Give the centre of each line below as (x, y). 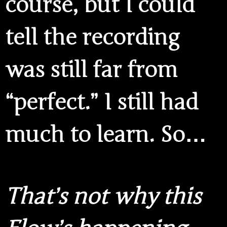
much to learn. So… (106, 135)
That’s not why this (103, 196)
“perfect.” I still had (102, 103)
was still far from (91, 70)
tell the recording (92, 38)
